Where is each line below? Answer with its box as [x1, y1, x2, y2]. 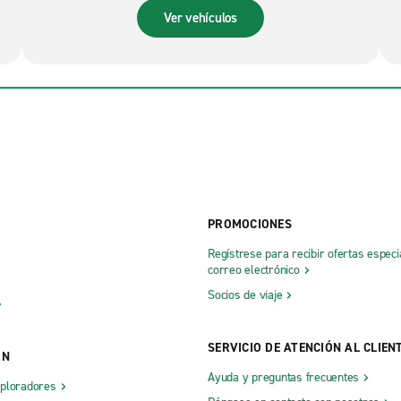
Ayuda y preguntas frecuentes [208, 369, 359, 387]
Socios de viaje [208, 286, 283, 304]
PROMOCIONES [208, 216, 292, 234]
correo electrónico [208, 261, 300, 279]
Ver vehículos [164, 9, 237, 28]
